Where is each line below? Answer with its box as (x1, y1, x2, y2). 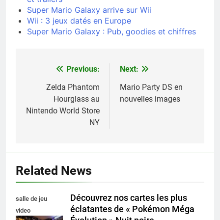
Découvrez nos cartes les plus (70, 192, 187, 203)
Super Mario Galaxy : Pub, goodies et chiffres (27, 26, 196, 36)
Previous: (66, 64, 100, 74)
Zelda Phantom (46, 82, 100, 92)
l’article (25, 100, 64, 114)
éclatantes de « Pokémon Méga (70, 204, 194, 214)
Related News (16, 163, 92, 178)
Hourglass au (54, 94, 100, 104)
